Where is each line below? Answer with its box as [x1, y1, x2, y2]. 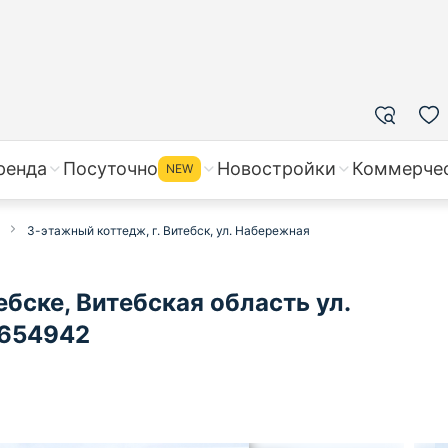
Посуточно [63, 158, 158, 179]
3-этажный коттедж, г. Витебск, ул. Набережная [27, 223, 310, 238]
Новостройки [217, 158, 336, 179]
